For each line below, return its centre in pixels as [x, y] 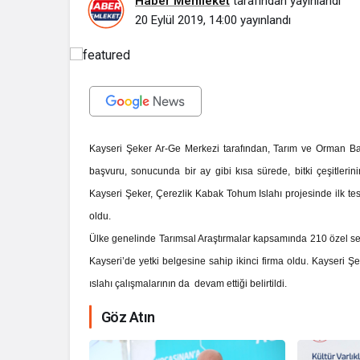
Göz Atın [128, 317]
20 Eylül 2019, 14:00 [186, 20]
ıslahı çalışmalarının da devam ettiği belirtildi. [188, 283]
